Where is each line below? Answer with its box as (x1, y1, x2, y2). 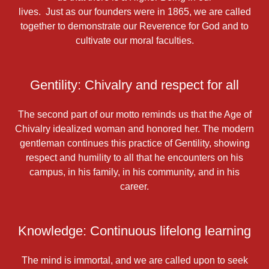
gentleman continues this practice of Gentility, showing (19, 138, 250, 148)
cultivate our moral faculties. (75, 35, 194, 46)
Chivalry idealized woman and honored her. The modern (15, 124, 254, 134)
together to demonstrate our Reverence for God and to (20, 21, 249, 31)
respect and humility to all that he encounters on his (26, 153, 243, 163)
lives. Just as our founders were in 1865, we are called (18, 7, 251, 17)
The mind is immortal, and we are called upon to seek (21, 255, 248, 265)
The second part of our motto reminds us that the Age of (17, 109, 252, 119)
